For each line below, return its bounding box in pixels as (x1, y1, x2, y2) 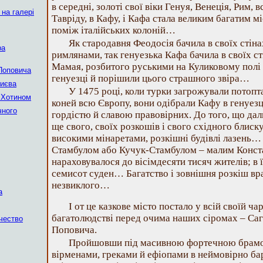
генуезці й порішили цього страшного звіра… (52, 73, 249, 84)
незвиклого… (52, 180, 110, 191)
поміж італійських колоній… (52, 25, 176, 36)
